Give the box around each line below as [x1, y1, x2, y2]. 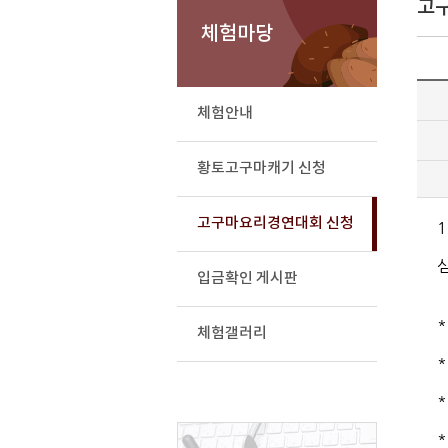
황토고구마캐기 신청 [196, 159, 326, 177]
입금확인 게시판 [196, 269, 298, 287]
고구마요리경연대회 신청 [196, 214, 354, 232]
